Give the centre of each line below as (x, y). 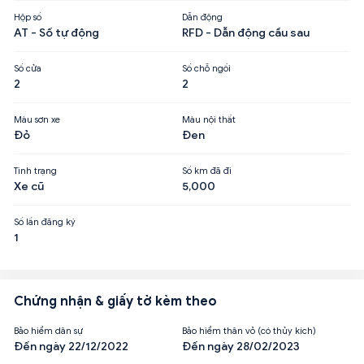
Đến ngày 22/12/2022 (71, 346)
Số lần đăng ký (45, 221)
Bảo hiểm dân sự (48, 330)
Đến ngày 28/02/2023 (241, 346)
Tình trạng (35, 170)
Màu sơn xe (37, 119)
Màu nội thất (209, 119)
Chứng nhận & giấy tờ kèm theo (115, 301)
